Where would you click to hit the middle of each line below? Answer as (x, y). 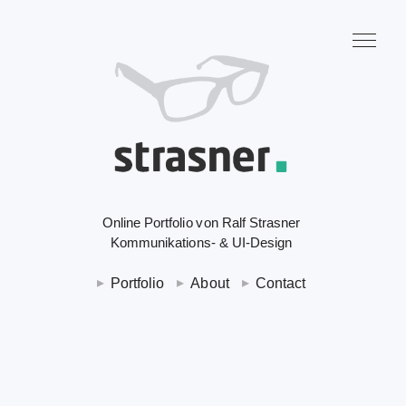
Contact (280, 283)
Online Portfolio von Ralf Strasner (201, 223)
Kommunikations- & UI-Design (201, 243)
